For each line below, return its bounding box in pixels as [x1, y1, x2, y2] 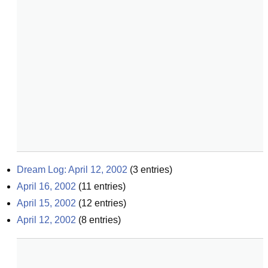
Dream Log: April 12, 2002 [17, 165, 127, 175]
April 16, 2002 [17, 181, 76, 191]
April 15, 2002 [17, 198, 76, 208]
